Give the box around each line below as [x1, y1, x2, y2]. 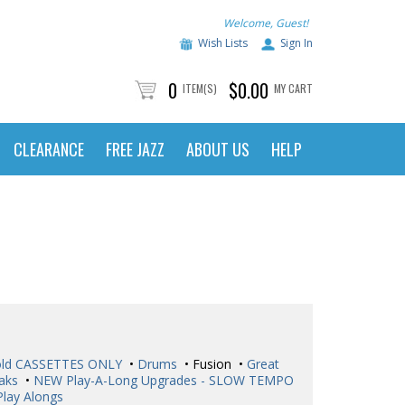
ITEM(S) [183, 80, 217, 96]
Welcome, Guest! [223, 15, 308, 31]
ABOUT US [186, 137, 250, 161]
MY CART [274, 80, 313, 96]
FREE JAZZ [106, 137, 165, 161]
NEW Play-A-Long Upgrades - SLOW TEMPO [30, 372, 294, 389]
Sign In [280, 35, 313, 52]
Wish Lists [198, 35, 248, 52]
